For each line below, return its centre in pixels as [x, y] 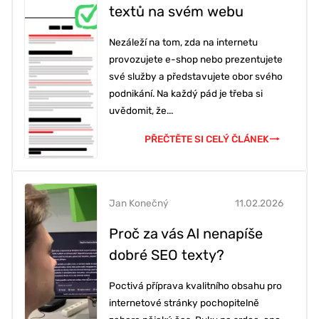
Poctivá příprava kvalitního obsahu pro [195, 286]
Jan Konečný [139, 203]
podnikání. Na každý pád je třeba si [186, 94]
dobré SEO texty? [167, 255]
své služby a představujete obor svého [196, 77]
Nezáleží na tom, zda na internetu [183, 42]
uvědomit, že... [141, 111]
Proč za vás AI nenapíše [186, 234]
